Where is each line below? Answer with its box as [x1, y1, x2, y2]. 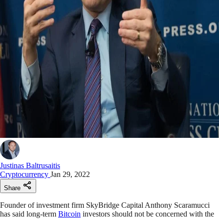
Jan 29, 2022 [50, 170, 90, 178]
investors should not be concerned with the [81, 209, 214, 218]
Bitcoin [58, 209, 81, 218]
